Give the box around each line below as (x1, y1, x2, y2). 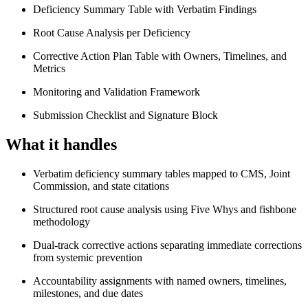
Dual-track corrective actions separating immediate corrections (33, 239, 302, 251)
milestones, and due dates (33, 287, 143, 299)
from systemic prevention (33, 251, 142, 263)
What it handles (5, 135, 117, 153)
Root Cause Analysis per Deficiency (33, 27, 190, 39)
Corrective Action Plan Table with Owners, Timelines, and (33, 50, 287, 63)
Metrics (33, 63, 65, 75)
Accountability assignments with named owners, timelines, (33, 274, 287, 287)
